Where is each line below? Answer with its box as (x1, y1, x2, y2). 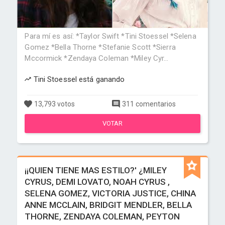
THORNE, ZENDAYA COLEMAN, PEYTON (25, 211, 180, 221)
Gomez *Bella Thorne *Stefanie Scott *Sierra (25, 43, 176, 52)
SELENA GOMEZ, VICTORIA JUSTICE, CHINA (25, 188, 196, 198)
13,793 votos (33, 100, 75, 108)
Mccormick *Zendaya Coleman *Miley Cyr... (25, 54, 169, 63)
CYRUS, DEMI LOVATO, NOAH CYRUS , (25, 177, 170, 187)
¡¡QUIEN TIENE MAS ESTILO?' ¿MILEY (25, 165, 167, 175)
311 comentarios (121, 100, 176, 108)
